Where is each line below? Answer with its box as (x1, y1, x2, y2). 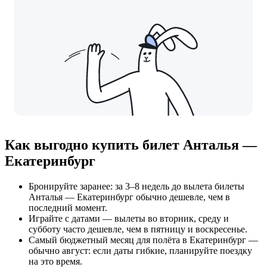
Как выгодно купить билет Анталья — (5, 136, 257, 153)
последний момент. (29, 202, 107, 213)
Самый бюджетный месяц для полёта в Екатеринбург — (29, 234, 258, 245)
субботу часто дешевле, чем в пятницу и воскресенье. (29, 223, 247, 234)
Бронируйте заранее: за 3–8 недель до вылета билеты (29, 181, 244, 191)
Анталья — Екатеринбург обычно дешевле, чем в (29, 191, 230, 202)
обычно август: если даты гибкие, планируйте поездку (29, 245, 252, 256)
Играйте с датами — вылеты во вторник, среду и (29, 213, 229, 223)
